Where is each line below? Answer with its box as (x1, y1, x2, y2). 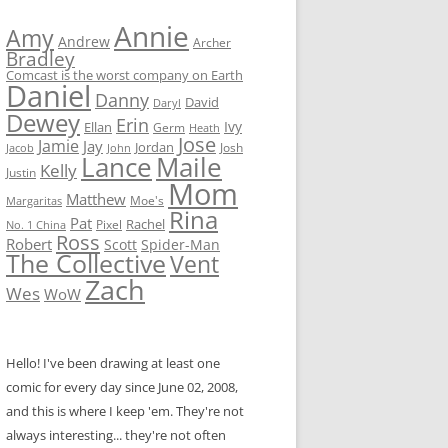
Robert (6, 234, 52, 254)
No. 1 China (6, 217, 66, 232)
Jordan (135, 138, 174, 156)
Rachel (126, 215, 165, 233)
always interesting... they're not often (6, 426, 226, 444)
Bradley (6, 46, 75, 71)
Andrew (58, 32, 110, 51)
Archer (193, 34, 231, 51)
